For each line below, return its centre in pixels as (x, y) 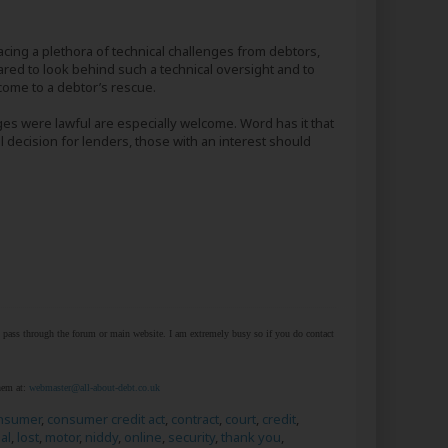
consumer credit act (106, 419)
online (143, 437)
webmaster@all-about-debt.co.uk (94, 387)
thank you (251, 437)
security (191, 437)
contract (195, 419)
